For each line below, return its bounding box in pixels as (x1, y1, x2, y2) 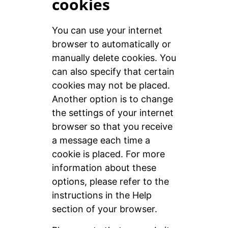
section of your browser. (51, 204, 157, 215)
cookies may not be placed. (51, 80, 170, 91)
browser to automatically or (51, 39, 171, 50)
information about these (51, 162, 156, 174)
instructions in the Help (51, 190, 152, 201)
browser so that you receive (51, 121, 173, 132)
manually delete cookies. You (51, 52, 176, 64)
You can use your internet (51, 25, 162, 36)
